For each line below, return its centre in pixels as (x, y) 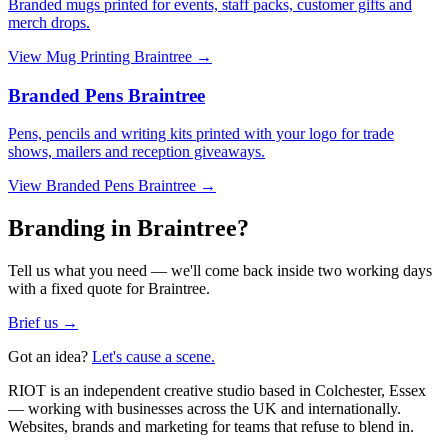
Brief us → (43, 323)
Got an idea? (48, 357)
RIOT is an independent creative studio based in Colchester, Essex (217, 391)
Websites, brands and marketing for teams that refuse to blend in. (211, 427)
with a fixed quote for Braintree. (109, 289)
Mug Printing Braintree (119, 56)
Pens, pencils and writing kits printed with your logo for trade (201, 134)
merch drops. (49, 22)
